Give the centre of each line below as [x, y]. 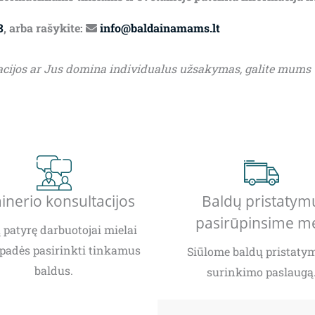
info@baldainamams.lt [160, 28]
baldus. [54, 271]
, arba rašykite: [45, 28]
